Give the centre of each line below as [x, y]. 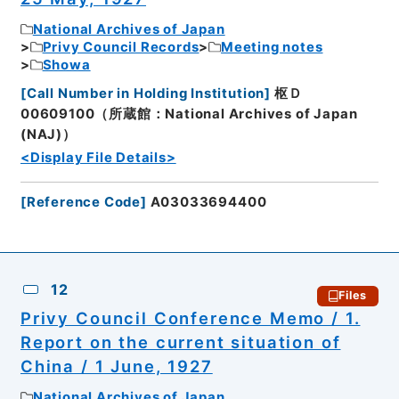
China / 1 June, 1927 [116, 366]
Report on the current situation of [180, 342]
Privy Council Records [121, 47]
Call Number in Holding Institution [146, 94]
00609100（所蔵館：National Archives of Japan [189, 114]
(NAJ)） [48, 135]
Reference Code [84, 202]
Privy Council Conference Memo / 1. [190, 318]
